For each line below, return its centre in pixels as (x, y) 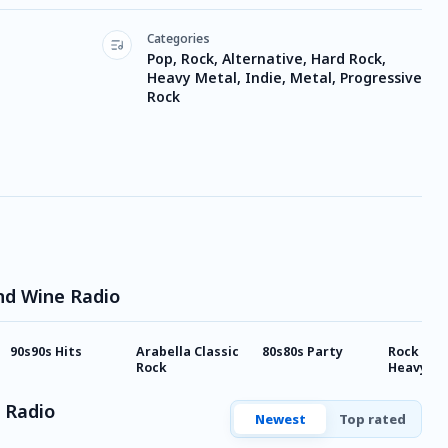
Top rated (372, 419)
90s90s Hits (46, 351)
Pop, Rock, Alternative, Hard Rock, (266, 58)
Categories (178, 38)
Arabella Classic (187, 351)
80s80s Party (302, 351)
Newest (280, 419)
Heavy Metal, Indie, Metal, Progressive (284, 77)
